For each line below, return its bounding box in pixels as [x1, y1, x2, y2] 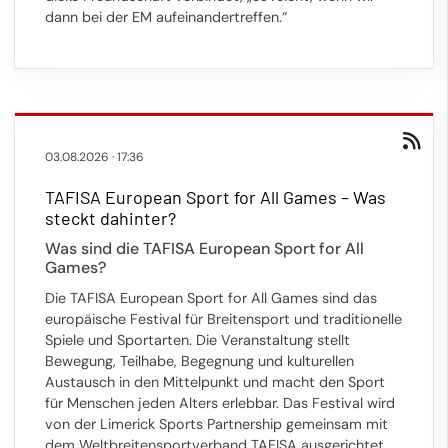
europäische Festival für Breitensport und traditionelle [45, 309, 402, 328]
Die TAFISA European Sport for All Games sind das [45, 288, 377, 307]
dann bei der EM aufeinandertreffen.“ [45, 8, 287, 27]
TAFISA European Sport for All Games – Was [45, 186, 386, 208]
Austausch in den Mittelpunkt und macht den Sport [45, 372, 385, 391]
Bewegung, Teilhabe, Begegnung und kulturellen [45, 351, 354, 370]
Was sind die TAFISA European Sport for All [45, 238, 364, 259]
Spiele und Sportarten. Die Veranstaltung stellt [45, 330, 350, 349]
